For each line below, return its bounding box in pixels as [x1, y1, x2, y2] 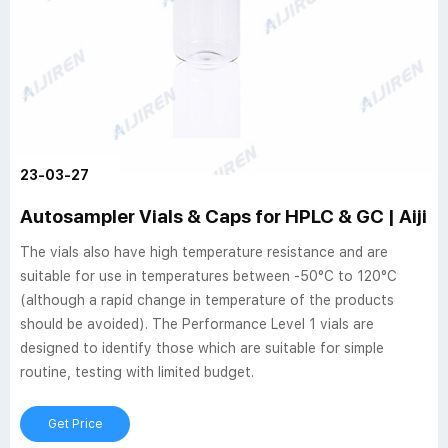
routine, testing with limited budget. [20, 364, 254, 380]
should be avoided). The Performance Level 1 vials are [20, 316, 374, 332]
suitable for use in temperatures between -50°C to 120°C [20, 268, 397, 284]
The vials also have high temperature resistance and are [20, 244, 388, 260]
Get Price [47, 417, 103, 431]
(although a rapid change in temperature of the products [20, 292, 394, 308]
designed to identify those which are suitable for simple [20, 340, 384, 356]
